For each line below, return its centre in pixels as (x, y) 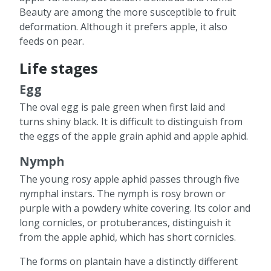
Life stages (59, 68)
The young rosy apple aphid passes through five (129, 179)
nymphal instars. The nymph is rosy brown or (122, 193)
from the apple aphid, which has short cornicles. (128, 237)
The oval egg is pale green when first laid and (122, 107)
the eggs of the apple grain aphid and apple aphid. (134, 136)
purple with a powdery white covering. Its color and (135, 208)
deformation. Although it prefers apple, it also (123, 26)
